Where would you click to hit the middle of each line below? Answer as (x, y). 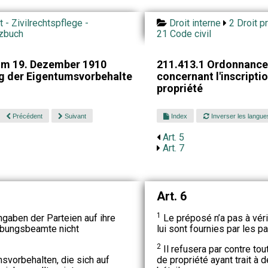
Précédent (26, 116)
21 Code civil (184, 34)
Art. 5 (173, 138)
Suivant (74, 116)
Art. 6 (171, 196)
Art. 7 (173, 148)
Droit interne (195, 23)
